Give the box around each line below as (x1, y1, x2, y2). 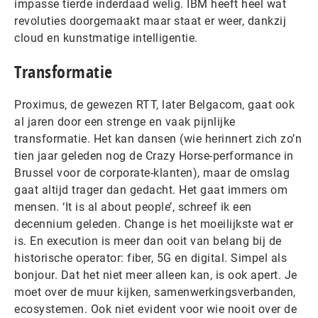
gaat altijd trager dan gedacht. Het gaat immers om (14, 183, 287, 197)
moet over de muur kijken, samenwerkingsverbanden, (14, 285, 296, 299)
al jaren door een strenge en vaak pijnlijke (14, 115, 236, 128)
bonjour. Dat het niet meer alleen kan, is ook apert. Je (14, 268, 297, 282)
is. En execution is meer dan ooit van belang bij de (14, 234, 282, 248)
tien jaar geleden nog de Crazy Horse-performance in (14, 149, 294, 163)
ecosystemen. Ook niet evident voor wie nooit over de (14, 302, 297, 316)
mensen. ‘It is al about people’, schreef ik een (14, 200, 252, 214)
